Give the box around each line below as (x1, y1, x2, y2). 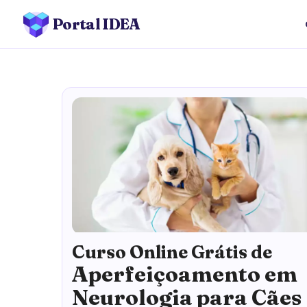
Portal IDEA (53, 14, 140, 34)
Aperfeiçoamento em (72, 260, 297, 287)
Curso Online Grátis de (72, 240, 272, 263)
